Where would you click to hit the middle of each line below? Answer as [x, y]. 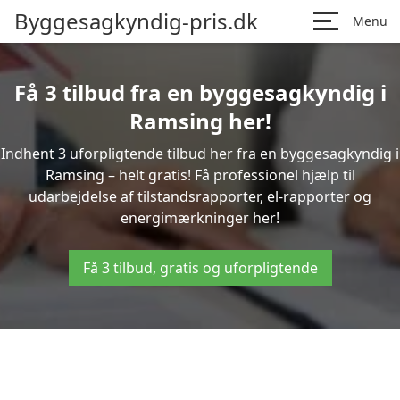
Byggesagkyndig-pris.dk [136, 21]
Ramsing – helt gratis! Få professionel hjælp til [200, 175]
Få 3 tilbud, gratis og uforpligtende [200, 268]
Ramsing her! [200, 121]
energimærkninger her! [200, 218]
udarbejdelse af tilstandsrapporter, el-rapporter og [200, 196]
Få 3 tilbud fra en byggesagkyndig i [200, 92]
